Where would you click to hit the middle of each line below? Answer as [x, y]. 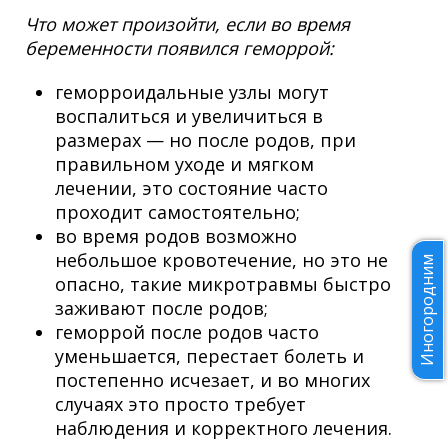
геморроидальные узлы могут [192, 92]
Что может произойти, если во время [187, 24]
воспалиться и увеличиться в [189, 116]
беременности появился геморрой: [179, 48]
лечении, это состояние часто [191, 188]
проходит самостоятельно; [177, 212]
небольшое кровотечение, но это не [221, 260]
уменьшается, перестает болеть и [209, 356]
